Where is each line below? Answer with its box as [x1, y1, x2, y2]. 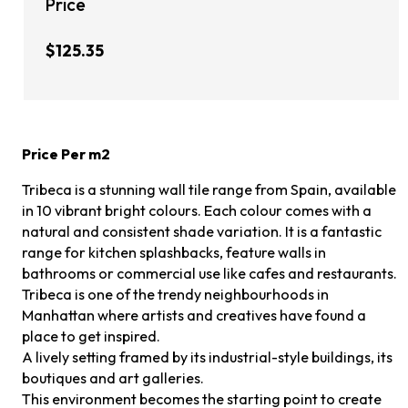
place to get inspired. [22, 327, 161, 346]
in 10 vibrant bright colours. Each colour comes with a [22, 201, 372, 220]
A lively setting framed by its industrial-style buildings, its [22, 348, 393, 367]
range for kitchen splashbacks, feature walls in [22, 243, 327, 262]
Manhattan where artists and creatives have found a [22, 306, 367, 325]
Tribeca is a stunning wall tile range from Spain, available [22, 180, 397, 199]
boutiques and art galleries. [22, 369, 205, 388]
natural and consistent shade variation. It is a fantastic [22, 222, 382, 241]
